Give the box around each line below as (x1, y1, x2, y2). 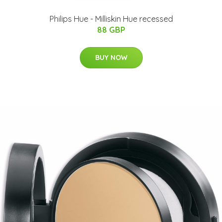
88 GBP (97, 25, 125, 35)
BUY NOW (95, 53, 127, 62)
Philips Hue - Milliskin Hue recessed (49, 14, 173, 24)
